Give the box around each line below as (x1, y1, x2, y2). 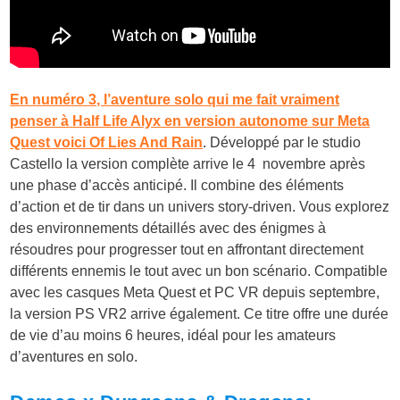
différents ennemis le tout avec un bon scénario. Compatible (10, 262, 388, 279)
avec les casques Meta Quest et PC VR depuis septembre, (10, 284, 380, 300)
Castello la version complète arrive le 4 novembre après (10, 155, 366, 171)
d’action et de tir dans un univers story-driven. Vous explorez (10, 198, 390, 214)
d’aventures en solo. (10, 348, 138, 364)
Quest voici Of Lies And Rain (10, 134, 204, 150)
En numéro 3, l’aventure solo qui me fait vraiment (10, 91, 340, 107)
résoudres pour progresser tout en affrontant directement (10, 241, 364, 257)
